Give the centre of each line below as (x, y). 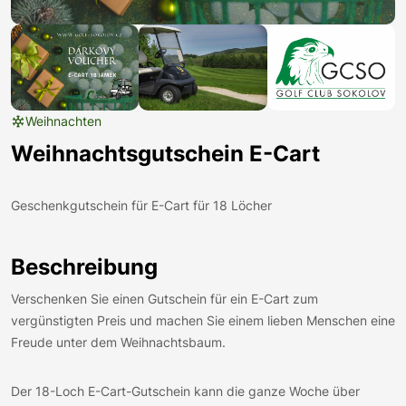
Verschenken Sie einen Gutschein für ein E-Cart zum (164, 298)
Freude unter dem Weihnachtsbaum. (118, 342)
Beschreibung (84, 266)
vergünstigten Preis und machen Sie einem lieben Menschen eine (203, 320)
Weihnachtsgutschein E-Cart (165, 153)
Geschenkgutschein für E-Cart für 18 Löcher (141, 205)
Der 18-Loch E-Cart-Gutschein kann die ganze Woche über (185, 391)
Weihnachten (63, 121)
